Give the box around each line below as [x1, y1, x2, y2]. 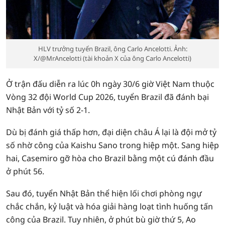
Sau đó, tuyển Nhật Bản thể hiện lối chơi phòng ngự [6, 188, 202, 199]
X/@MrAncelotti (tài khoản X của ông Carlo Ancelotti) [34, 54, 191, 63]
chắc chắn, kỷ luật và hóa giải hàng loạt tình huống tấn [6, 201, 213, 212]
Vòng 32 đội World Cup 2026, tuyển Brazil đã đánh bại [6, 91, 209, 102]
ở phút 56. [6, 166, 44, 177]
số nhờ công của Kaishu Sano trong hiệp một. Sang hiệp [6, 140, 219, 151]
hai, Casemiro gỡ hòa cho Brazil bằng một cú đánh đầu [6, 153, 214, 164]
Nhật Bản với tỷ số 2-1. [6, 104, 90, 116]
